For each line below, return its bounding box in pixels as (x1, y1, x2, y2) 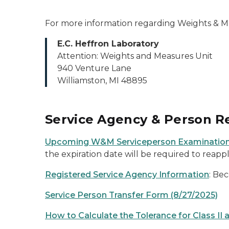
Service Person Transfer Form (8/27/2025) (45, 190, 218, 200)
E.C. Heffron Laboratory (57, 39, 159, 49)
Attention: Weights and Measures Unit (57, 51, 213, 61)
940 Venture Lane (57, 63, 131, 73)
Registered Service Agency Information (45, 170, 209, 179)
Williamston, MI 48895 (57, 76, 147, 85)
